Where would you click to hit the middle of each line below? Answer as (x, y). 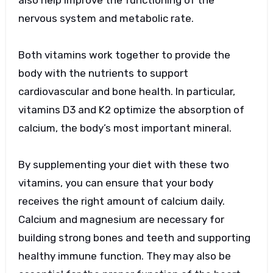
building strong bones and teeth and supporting (134, 238)
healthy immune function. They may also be (124, 256)
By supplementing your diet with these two (123, 165)
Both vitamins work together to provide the (124, 55)
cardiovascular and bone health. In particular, (126, 92)
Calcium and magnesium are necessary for (121, 220)
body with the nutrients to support (103, 73)
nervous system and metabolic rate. (106, 19)
